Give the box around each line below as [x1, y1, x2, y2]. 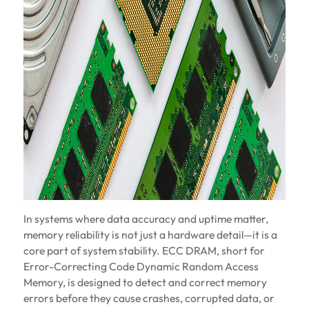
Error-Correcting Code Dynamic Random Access [23, 259, 259, 274]
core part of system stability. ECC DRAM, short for [23, 243, 265, 258]
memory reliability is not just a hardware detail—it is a [23, 228, 277, 242]
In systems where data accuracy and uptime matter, [23, 212, 268, 226]
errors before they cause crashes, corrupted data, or [23, 291, 275, 306]
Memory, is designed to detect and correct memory [23, 275, 267, 290]
